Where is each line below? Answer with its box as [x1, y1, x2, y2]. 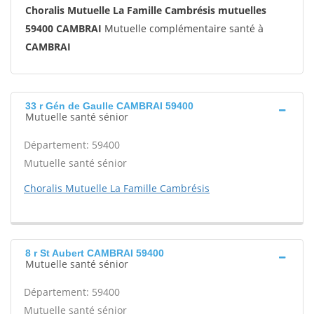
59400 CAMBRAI [25, 22, 102, 35]
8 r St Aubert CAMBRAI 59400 [25, 247, 164, 259]
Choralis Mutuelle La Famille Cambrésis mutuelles [25, 4, 266, 17]
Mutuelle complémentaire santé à [102, 22, 264, 35]
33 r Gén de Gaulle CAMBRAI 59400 [25, 100, 193, 111]
